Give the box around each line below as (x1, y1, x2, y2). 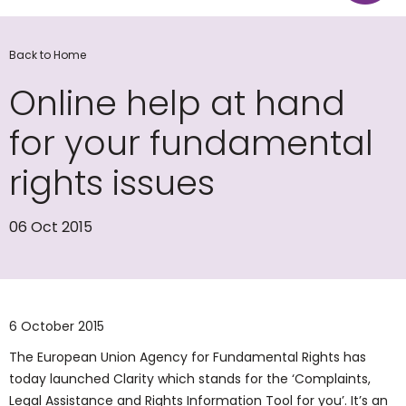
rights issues (9, 159, 215, 207)
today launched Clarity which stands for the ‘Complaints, (9, 370, 371, 388)
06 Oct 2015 (9, 217, 92, 237)
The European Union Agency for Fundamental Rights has (9, 348, 366, 366)
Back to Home (9, 46, 86, 63)
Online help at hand (9, 79, 345, 127)
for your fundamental (9, 119, 373, 167)
